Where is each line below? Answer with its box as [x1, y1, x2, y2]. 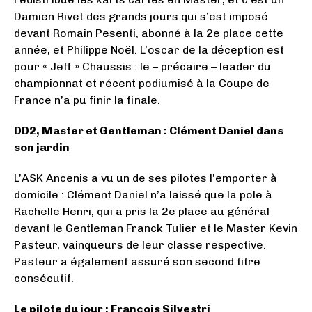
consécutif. [14, 271, 74, 285]
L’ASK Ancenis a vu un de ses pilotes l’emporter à [14, 171, 277, 185]
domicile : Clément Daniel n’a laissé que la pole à [14, 187, 272, 201]
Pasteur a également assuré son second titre [14, 254, 260, 268]
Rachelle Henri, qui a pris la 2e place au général [14, 204, 270, 218]
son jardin [14, 140, 70, 154]
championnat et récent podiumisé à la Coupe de [14, 76, 270, 90]
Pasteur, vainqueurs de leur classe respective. [14, 237, 266, 251]
